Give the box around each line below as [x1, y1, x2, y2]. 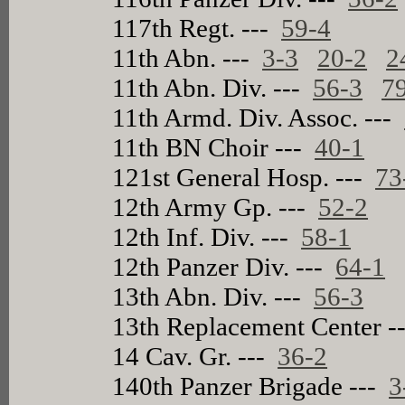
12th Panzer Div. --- [112, 251, 336, 281]
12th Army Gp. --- [112, 192, 319, 221]
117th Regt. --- [112, 13, 282, 42]
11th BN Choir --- [112, 132, 316, 162]
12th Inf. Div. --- [112, 221, 302, 251]
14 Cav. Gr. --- [112, 341, 278, 371]
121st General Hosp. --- [112, 162, 376, 192]
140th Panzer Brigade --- [112, 371, 390, 400]
